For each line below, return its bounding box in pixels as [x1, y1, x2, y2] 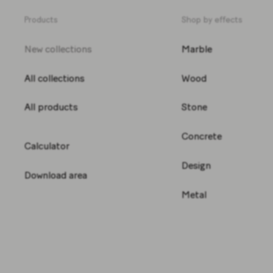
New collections [24, 43, 92, 55]
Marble [181, 43, 212, 55]
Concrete [181, 130, 222, 143]
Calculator [24, 140, 69, 152]
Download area [24, 169, 87, 181]
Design [181, 159, 211, 171]
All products [24, 101, 78, 113]
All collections [24, 72, 85, 84]
